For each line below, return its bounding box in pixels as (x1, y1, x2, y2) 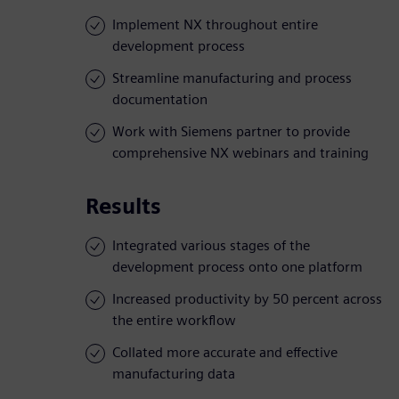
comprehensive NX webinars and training (112, 144, 369, 162)
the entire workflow (112, 312, 236, 330)
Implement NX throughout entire (112, 16, 318, 34)
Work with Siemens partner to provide (112, 123, 350, 141)
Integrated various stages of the (112, 237, 310, 255)
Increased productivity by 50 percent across (112, 290, 382, 308)
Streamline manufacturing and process (112, 69, 352, 87)
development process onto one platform (112, 258, 362, 276)
